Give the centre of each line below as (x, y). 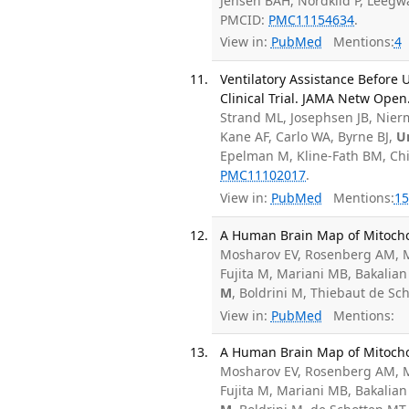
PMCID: (245, 19)
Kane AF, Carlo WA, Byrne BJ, (309, 136)
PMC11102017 (263, 174)
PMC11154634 (312, 19)
